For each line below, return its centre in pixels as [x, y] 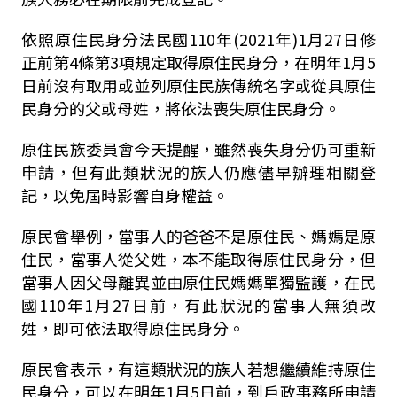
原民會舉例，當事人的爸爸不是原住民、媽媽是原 [198, 236]
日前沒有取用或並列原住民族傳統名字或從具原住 [198, 85]
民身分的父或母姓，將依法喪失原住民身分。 [180, 108]
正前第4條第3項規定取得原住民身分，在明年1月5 [198, 62]
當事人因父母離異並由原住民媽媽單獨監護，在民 [198, 282]
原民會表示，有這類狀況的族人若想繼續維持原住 [198, 369]
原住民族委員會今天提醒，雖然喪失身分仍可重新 [198, 149]
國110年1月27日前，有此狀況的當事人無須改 [198, 305]
